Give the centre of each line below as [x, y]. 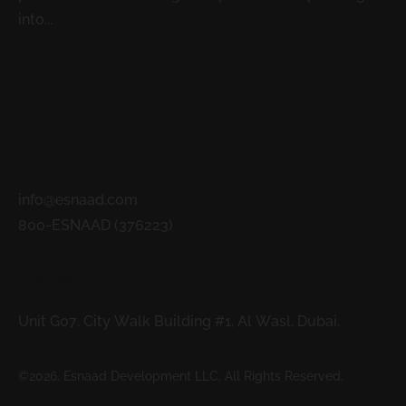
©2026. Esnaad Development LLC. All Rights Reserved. [181, 377]
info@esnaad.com [78, 200]
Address [47, 280]
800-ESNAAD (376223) [96, 226]
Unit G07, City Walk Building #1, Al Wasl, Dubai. [179, 322]
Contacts [49, 159]
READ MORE [80, 66]
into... [35, 20]
